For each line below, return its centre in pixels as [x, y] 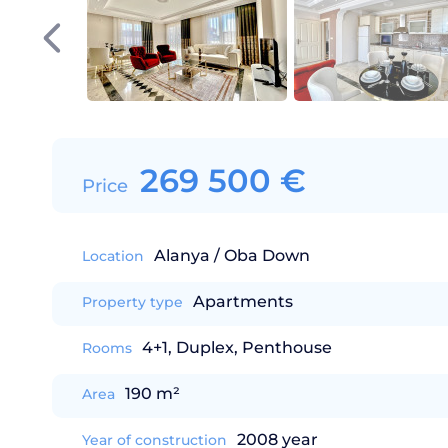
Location [113, 256]
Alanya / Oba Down [232, 255]
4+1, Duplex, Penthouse [237, 347]
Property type [132, 302]
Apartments [243, 301]
